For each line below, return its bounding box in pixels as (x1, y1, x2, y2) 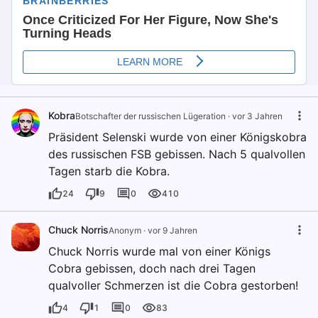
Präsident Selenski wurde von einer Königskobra (48, 130, 307, 145)
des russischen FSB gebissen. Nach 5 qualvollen (48, 147, 305, 162)
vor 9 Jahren (148, 225, 197, 236)
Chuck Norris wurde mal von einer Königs (48, 244, 270, 259)
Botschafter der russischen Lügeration (75, 111, 226, 122)
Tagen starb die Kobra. (48, 164, 170, 179)
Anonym (109, 225, 141, 236)
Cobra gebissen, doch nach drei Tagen (48, 261, 256, 276)
